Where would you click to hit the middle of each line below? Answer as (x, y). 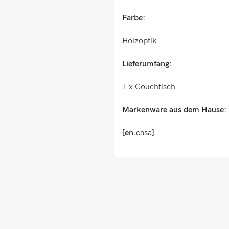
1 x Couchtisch (149, 87)
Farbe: (134, 18)
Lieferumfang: (147, 64)
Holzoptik (140, 41)
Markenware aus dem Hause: (174, 110)
